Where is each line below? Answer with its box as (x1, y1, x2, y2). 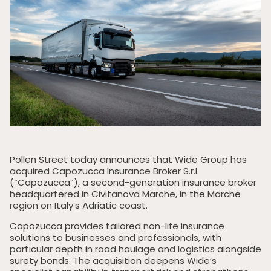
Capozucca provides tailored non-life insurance (10, 220, 224, 232)
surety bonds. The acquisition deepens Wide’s (10, 254, 217, 267)
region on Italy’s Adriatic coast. (10, 199, 148, 212)
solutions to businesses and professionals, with (10, 231, 221, 244)
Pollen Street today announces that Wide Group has (10, 153, 247, 166)
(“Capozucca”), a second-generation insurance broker (10, 176, 256, 189)
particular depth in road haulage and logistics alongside (10, 243, 261, 255)
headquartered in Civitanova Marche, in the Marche (10, 188, 241, 200)
